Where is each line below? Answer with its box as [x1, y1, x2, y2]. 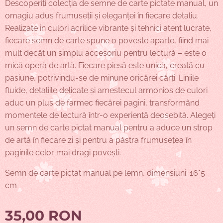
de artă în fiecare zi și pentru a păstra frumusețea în [5, 135, 192, 145]
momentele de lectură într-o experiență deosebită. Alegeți [5, 111, 216, 120]
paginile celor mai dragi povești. [5, 148, 121, 157]
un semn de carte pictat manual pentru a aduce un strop [5, 123, 213, 132]
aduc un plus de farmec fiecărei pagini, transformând [5, 98, 200, 108]
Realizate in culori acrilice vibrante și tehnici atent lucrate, [5, 23, 212, 33]
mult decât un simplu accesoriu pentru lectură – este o [5, 48, 207, 58]
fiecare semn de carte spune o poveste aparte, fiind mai [5, 36, 209, 45]
